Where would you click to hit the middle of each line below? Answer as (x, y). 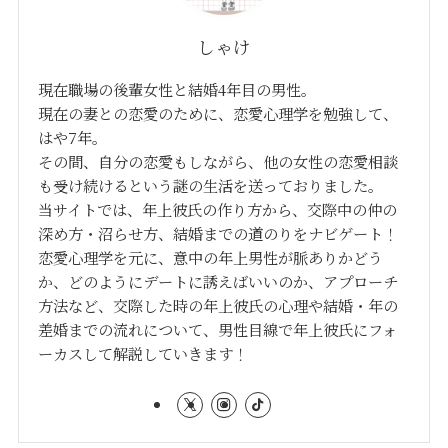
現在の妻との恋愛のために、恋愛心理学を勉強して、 (218, 112)
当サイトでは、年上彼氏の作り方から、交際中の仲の (218, 208)
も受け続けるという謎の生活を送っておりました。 (211, 184)
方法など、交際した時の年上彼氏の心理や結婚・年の (218, 304)
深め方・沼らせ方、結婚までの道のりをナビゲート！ (218, 232)
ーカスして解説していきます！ (143, 352)
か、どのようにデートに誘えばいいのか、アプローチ (218, 280)
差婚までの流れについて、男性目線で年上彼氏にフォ (218, 328)
